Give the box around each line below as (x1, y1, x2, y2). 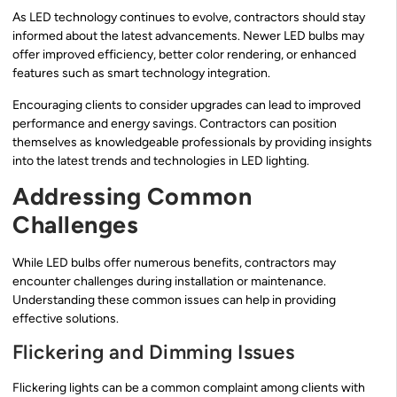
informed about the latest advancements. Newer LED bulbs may (12, 28, 364, 44)
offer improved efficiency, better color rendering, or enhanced (12, 47, 356, 63)
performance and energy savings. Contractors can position (12, 115, 337, 131)
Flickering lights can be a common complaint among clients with (12, 379, 365, 395)
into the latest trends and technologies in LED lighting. (12, 152, 309, 168)
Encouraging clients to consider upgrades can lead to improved (12, 97, 361, 113)
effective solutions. (12, 311, 119, 327)
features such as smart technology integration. (12, 66, 270, 82)
